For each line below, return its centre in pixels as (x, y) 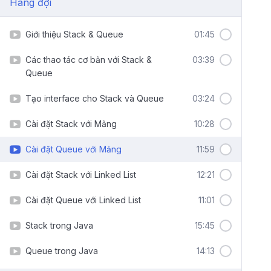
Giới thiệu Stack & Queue (74, 34)
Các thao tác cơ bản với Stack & (89, 60)
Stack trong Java (59, 225)
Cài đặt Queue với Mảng (73, 149)
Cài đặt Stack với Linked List (81, 175)
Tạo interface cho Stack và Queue (95, 98)
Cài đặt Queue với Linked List (83, 200)
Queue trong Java (62, 251)
